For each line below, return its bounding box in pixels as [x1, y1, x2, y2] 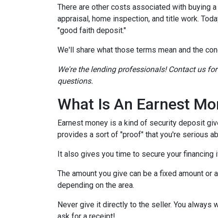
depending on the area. [57, 181, 136, 190]
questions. [57, 76, 95, 86]
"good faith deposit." [57, 26, 128, 35]
